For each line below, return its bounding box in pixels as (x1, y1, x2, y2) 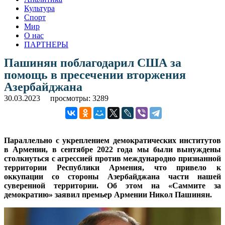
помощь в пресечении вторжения (4, 68, 186, 81)
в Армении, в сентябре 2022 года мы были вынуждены (4, 145, 221, 154)
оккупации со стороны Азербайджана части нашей (4, 172, 221, 181)
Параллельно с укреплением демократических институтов (4, 136, 221, 145)
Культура (24, 4, 55, 13)
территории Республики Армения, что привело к (4, 163, 221, 172)
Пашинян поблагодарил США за (4, 56, 181, 69)
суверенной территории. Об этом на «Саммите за (4, 181, 221, 190)
